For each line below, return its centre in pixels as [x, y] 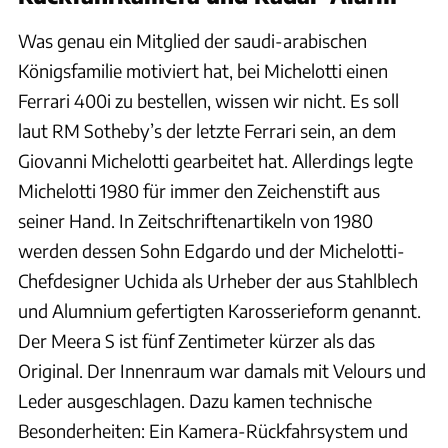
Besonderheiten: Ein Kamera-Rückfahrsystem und [213, 431]
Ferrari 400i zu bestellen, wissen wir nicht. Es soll [208, 101]
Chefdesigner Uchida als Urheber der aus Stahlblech [218, 281]
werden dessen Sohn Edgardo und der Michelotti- [211, 251]
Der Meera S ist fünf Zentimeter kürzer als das [196, 341]
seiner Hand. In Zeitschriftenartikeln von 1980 [195, 221]
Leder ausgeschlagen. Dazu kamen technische [195, 401]
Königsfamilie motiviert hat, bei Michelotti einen [203, 71]
